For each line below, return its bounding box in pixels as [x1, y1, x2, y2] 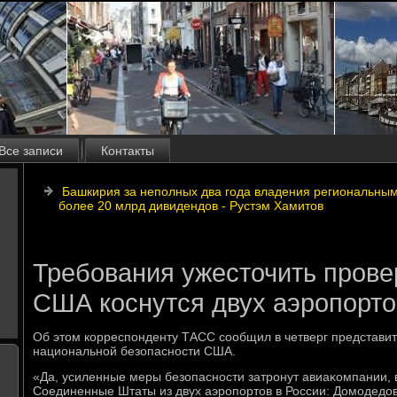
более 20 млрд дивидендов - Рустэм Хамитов [58, 198, 323, 213]
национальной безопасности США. [33, 344, 236, 358]
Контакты [101, 144, 154, 158]
